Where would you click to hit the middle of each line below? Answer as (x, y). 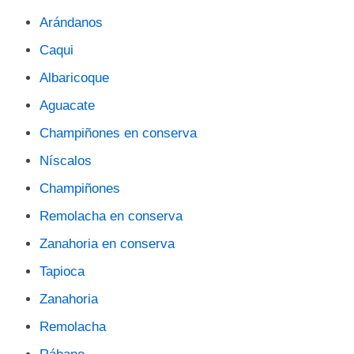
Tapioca (62, 271)
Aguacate (67, 105)
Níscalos (66, 161)
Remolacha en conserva (111, 216)
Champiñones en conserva (118, 133)
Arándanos (71, 23)
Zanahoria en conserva (107, 244)
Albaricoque (74, 78)
